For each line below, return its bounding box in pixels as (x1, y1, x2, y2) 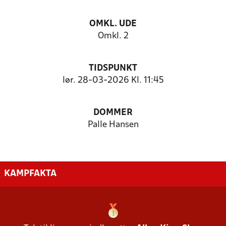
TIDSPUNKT (89, 64, 137, 73)
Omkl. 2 (97, 32, 129, 40)
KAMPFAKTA (4, 169, 56, 178)
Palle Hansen (87, 121, 139, 129)
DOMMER (93, 108, 133, 117)
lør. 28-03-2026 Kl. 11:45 (62, 76, 164, 85)
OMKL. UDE (89, 20, 137, 28)
